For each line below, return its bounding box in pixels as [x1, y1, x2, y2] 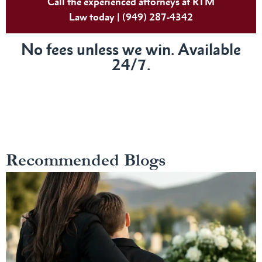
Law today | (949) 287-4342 [69, 11, 193, 23]
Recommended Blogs [6, 147, 166, 173]
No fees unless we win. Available [21, 40, 241, 58]
